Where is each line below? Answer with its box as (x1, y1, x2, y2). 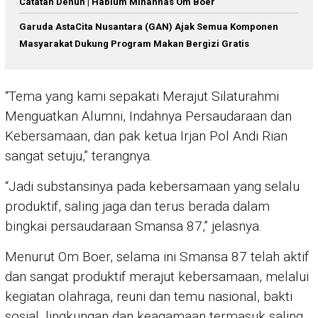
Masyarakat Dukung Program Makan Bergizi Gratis (19, 38, 249, 49)
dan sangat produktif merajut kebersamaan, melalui (5, 268, 309, 285)
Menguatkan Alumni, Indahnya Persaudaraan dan (5, 108, 292, 125)
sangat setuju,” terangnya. (5, 148, 153, 165)
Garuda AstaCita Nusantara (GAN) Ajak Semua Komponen (19, 21, 278, 32)
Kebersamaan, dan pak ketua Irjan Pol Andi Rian (5, 128, 287, 145)
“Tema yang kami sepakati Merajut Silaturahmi (5, 88, 279, 105)
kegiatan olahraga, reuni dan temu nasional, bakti (5, 288, 292, 305)
